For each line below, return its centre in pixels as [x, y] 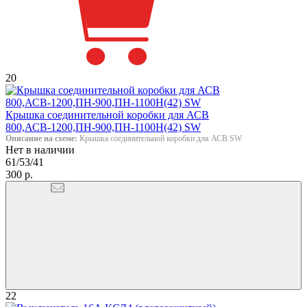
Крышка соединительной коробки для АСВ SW [160, 138]
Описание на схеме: [41, 138]
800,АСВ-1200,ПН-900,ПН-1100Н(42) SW [103, 127]
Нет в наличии [40, 149]
